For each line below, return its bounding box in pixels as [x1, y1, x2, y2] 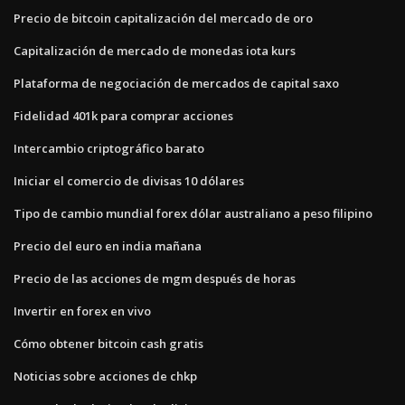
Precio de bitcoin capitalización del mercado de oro [14, 9, 313, 26]
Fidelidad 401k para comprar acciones [14, 107, 233, 124]
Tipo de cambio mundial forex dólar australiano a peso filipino [14, 204, 372, 221]
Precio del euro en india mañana [14, 237, 202, 254]
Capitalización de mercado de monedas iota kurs [14, 42, 296, 59]
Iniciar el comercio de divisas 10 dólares [14, 172, 244, 189]
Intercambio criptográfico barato [14, 139, 204, 156]
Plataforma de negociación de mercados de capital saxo [14, 74, 339, 91]
